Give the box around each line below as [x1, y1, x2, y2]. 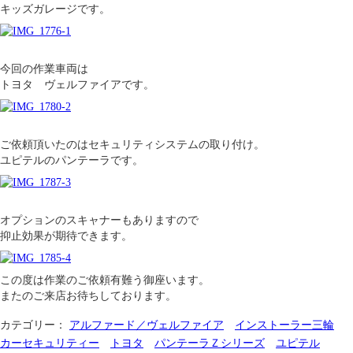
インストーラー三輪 [235, 319, 334, 331]
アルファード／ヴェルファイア [69, 319, 224, 331]
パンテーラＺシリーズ [154, 337, 265, 349]
